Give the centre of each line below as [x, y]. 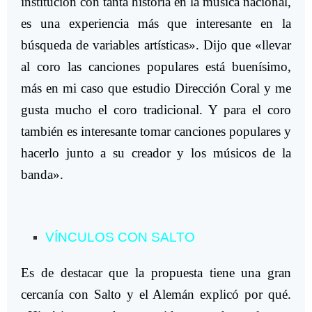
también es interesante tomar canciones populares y [156, 131]
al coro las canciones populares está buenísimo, [156, 66]
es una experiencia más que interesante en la [156, 23]
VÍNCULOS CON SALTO [120, 237]
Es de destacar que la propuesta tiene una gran [156, 272]
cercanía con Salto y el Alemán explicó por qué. [156, 294]
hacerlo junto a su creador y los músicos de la [156, 153]
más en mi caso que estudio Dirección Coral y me [156, 88]
